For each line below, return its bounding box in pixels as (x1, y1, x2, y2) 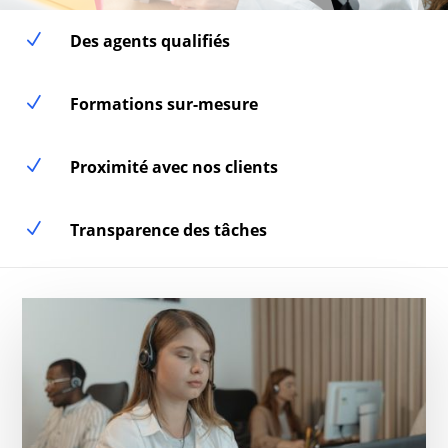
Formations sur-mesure (69, 93, 258, 115)
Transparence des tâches (69, 219, 267, 241)
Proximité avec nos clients (69, 156, 278, 178)
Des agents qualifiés (69, 30, 230, 52)
